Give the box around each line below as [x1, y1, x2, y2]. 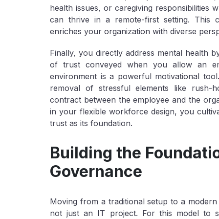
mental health [157, 48, 208, 58]
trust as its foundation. [50, 118, 132, 128]
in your [50, 107, 80, 116]
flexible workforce [79, 107, 148, 116]
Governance [50, 162, 142, 181]
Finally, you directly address [50, 48, 157, 58]
